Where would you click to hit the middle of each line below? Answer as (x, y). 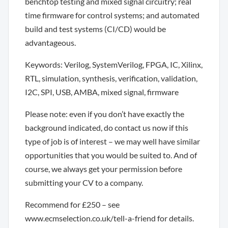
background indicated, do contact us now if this (107, 127)
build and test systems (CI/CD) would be (95, 28)
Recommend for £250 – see (72, 204)
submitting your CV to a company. (84, 182)
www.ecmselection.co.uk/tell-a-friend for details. (109, 218)
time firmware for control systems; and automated (112, 15)
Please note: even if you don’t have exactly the (105, 113)
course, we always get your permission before (104, 168)
